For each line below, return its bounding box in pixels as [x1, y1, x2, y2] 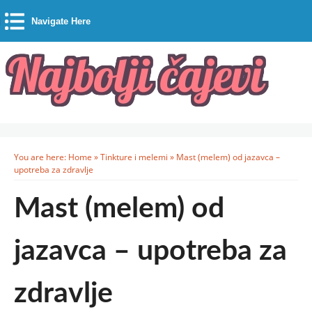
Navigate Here [31, 16, 91, 26]
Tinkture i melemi [100, 151, 168, 163]
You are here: [14, 151, 68, 163]
